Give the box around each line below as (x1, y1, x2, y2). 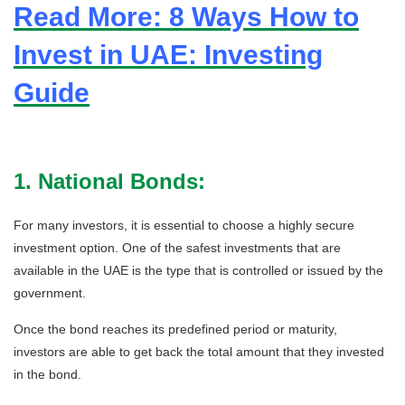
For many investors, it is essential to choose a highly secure (14, 217, 354, 232)
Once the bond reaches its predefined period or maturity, (14, 321, 337, 336)
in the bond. (14, 366, 85, 381)
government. (14, 285, 89, 300)
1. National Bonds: (14, 168, 205, 193)
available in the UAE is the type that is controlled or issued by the (14, 262, 383, 278)
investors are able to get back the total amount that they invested (14, 344, 384, 359)
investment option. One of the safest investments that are (14, 240, 341, 255)
